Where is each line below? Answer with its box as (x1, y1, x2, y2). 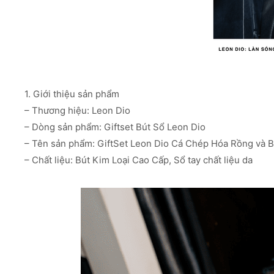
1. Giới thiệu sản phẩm (24, 88, 119, 100)
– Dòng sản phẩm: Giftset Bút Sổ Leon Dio (24, 121, 206, 133)
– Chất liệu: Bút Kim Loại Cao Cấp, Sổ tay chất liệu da (24, 154, 253, 166)
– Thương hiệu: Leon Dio (24, 105, 130, 116)
